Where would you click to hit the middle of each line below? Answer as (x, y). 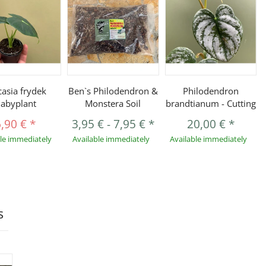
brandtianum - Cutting (210, 104)
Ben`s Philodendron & (113, 91)
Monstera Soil (113, 104)
